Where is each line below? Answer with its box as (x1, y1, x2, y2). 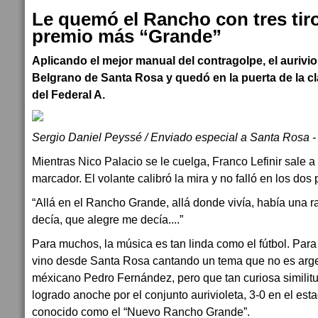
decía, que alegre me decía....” (32, 213, 183, 226)
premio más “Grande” (32, 26, 221, 46)
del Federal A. (32, 88, 105, 101)
